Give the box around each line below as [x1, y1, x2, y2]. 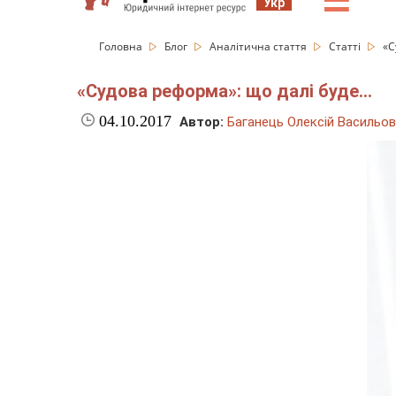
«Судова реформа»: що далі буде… [77, 80, 372, 102]
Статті [329, 39, 363, 54]
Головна [99, 39, 145, 54]
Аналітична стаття [209, 39, 309, 54]
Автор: [179, 114, 224, 131]
